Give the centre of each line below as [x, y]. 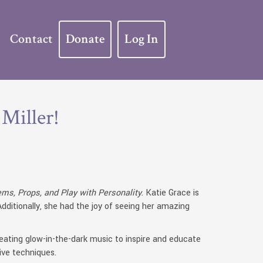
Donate [85, 39]
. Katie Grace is [171, 193]
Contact [31, 39]
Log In [141, 39]
